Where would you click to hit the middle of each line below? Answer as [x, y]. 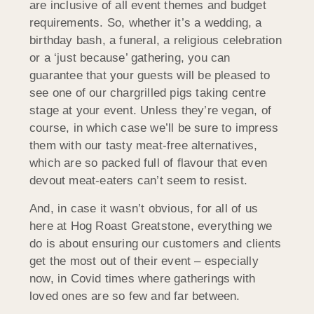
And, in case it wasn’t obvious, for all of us [144, 208]
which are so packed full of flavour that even [149, 163]
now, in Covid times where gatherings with [143, 278]
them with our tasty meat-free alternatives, [144, 146]
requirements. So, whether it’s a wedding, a [146, 23]
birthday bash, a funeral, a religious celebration [156, 41]
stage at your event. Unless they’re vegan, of [151, 111]
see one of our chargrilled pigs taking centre [148, 93]
